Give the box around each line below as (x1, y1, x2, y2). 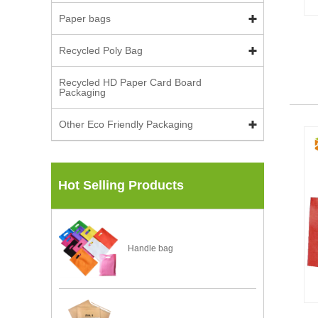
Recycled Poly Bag (59, 45, 143, 56)
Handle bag (128, 243, 174, 254)
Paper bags (59, 13, 111, 24)
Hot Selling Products (58, 178, 184, 192)
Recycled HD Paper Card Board (59, 77, 202, 88)
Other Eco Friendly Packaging (59, 119, 193, 130)
